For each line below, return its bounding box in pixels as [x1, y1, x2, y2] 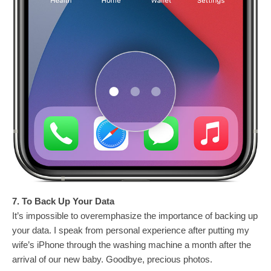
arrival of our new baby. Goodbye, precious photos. [12, 254, 212, 265]
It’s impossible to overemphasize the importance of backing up [12, 211, 258, 221]
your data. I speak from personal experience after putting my [12, 225, 249, 236]
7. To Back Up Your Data [12, 196, 114, 207]
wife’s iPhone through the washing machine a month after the [12, 240, 251, 250]
